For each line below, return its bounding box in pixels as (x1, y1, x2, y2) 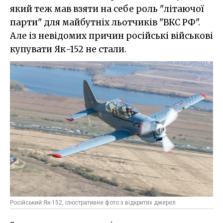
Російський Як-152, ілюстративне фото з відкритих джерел (10, 199, 176, 207)
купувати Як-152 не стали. (10, 44, 126, 55)
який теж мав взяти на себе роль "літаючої (10, 3, 204, 15)
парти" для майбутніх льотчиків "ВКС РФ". (10, 17, 200, 28)
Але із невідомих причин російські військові (10, 30, 213, 42)
